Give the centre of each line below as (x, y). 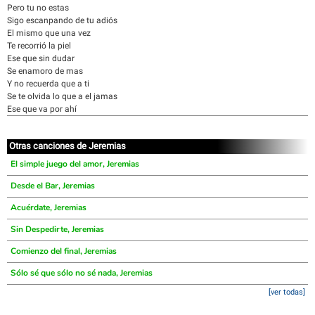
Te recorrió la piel (39, 46)
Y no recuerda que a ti (48, 84)
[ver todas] (287, 292)
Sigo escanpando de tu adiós (62, 20)
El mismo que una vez (49, 33)
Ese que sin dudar (41, 58)
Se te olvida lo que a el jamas (62, 96)
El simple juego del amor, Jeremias (75, 164)
